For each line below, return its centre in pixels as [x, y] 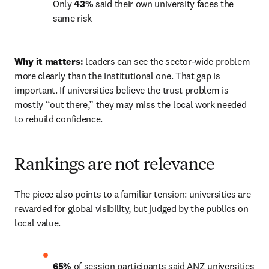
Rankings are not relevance [115, 166]
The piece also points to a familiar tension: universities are [133, 194]
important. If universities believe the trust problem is [122, 90]
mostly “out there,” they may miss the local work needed [131, 104]
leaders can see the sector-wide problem [167, 61]
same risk [74, 18]
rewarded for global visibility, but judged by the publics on [131, 208]
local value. [39, 223]
